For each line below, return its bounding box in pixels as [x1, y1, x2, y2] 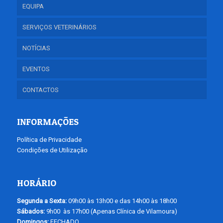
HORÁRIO [16, 178, 56, 188]
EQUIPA [22, 2, 44, 10]
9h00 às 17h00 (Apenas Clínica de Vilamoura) [44, 208, 177, 215]
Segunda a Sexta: [16, 197, 67, 205]
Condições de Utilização [16, 146, 88, 154]
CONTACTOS [22, 86, 59, 94]
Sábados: [16, 208, 45, 215]
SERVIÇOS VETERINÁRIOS [22, 23, 97, 31]
